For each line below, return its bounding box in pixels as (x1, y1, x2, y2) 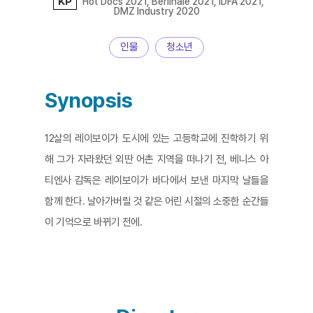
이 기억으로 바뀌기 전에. (45, 216, 145, 228)
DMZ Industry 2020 (113, 6, 200, 17)
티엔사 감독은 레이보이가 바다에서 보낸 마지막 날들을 (45, 174, 268, 187)
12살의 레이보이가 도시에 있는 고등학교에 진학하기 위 (45, 132, 268, 145)
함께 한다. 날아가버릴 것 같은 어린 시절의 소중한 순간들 (45, 195, 268, 208)
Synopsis (45, 87, 132, 112)
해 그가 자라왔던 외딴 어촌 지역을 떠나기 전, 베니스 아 (45, 153, 268, 166)
